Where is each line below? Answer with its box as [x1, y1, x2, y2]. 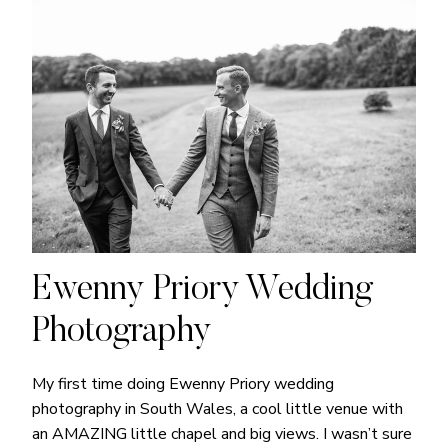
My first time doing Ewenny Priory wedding [32, 372, 334, 395]
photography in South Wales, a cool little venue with [32, 397, 403, 420]
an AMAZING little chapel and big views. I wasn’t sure [32, 422, 412, 445]
